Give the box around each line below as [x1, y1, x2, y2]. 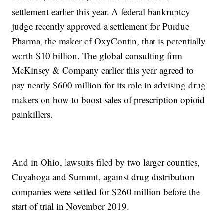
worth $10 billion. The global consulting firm [12, 49, 183, 62]
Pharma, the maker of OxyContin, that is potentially [12, 35, 206, 47]
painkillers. [12, 108, 53, 121]
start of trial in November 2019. [12, 200, 130, 213]
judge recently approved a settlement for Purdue [12, 20, 190, 33]
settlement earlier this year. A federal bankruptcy [12, 5, 191, 18]
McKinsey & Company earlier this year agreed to [12, 64, 194, 77]
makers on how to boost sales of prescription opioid [12, 93, 205, 106]
